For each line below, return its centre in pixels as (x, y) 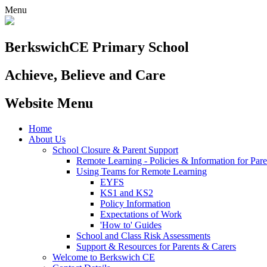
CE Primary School (129, 47)
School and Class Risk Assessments (143, 235)
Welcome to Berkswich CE (104, 257)
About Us (47, 139)
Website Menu (49, 103)
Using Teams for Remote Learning (142, 171)
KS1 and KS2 (127, 193)
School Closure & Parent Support (115, 150)
